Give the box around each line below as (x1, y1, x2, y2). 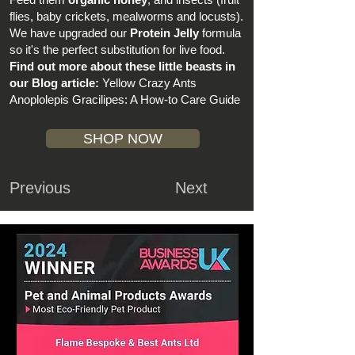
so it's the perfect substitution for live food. (10, 43, 225, 57)
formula (199, 26, 241, 40)
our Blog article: (10, 76, 99, 90)
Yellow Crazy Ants (102, 76, 197, 90)
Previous (10, 179, 71, 197)
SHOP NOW (83, 131, 162, 147)
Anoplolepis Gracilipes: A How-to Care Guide (10, 93, 243, 107)
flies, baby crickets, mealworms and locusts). (10, 10, 243, 24)
